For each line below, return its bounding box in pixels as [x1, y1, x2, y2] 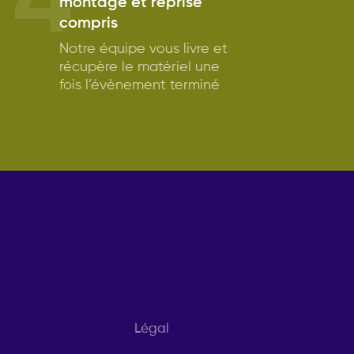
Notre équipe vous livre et [59, 42, 228, 57]
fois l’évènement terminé [59, 78, 220, 93]
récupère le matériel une [59, 60, 220, 75]
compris [59, 16, 118, 32]
